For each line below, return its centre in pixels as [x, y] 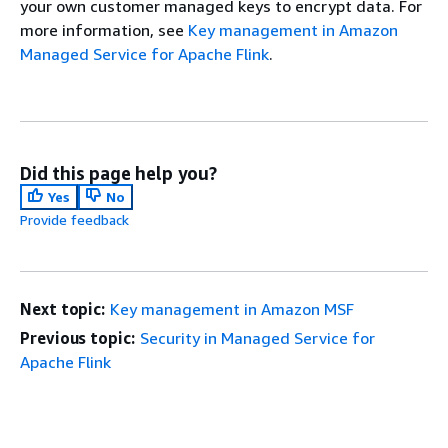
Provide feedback [74, 219]
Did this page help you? [118, 173]
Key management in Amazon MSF [232, 309]
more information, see [104, 30]
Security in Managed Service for [257, 338]
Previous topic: [77, 338]
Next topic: [63, 309]
